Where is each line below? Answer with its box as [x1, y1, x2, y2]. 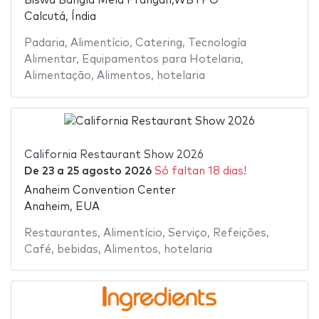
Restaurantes [23, 227, 98, 239]
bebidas [56, 244, 98, 255]
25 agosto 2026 [66, 166, 152, 177]
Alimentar [23, 54, 76, 66]
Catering [135, 38, 182, 49]
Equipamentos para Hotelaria [81, 54, 241, 66]
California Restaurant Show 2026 [23, 150, 204, 161]
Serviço [167, 227, 207, 239]
